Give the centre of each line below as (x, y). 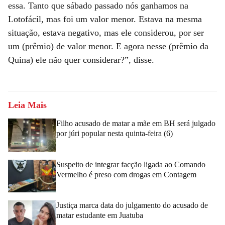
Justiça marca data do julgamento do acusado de (132, 205)
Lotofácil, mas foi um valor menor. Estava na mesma (105, 19)
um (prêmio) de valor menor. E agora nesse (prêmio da (108, 46)
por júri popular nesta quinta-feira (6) (115, 133)
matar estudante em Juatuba (100, 215)
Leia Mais (27, 105)
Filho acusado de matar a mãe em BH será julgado (136, 123)
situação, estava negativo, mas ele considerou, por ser (106, 32)
